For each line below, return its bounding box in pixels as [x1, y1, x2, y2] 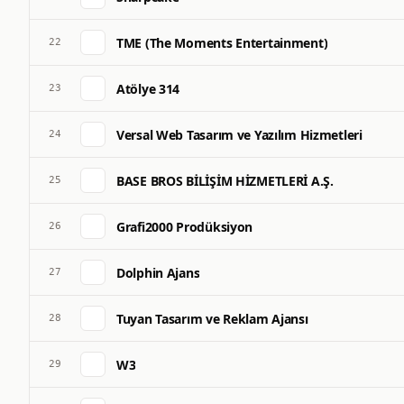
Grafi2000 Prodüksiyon [116, 217, 253, 235]
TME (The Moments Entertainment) [116, 33, 328, 51]
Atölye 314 [116, 79, 180, 97]
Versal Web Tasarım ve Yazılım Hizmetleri [116, 125, 363, 143]
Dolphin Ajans [116, 263, 200, 281]
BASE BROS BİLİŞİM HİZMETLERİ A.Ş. [116, 171, 334, 189]
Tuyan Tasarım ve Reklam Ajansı [116, 309, 308, 327]
